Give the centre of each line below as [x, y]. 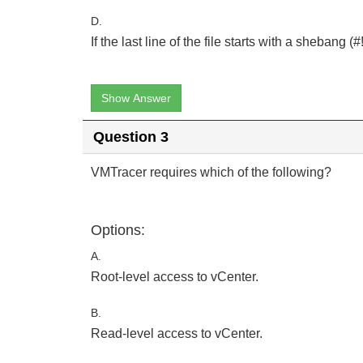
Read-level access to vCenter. [177, 333]
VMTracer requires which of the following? [211, 172]
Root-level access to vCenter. [175, 277]
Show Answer [136, 98]
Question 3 [130, 137]
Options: [118, 230]
